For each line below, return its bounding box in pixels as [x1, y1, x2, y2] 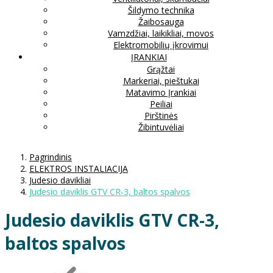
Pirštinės [144, 109, 178, 121]
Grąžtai [147, 63, 175, 75]
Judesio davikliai [29, 174, 91, 186]
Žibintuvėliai [138, 121, 184, 133]
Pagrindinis [29, 151, 72, 163]
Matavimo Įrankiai [126, 86, 196, 98]
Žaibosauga [138, 15, 184, 27]
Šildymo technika [127, 4, 194, 16]
